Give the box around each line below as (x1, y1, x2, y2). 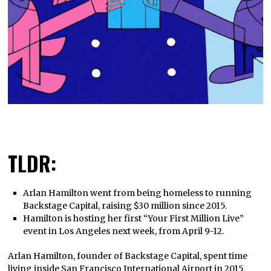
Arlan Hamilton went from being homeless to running (22, 188, 252, 199)
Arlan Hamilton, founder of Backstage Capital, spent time (8, 250, 248, 262)
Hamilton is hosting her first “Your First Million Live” (22, 213, 244, 224)
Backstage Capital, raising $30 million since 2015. (22, 200, 227, 212)
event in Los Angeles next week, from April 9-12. (22, 226, 224, 237)
